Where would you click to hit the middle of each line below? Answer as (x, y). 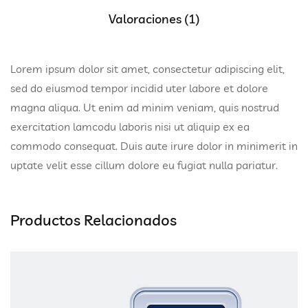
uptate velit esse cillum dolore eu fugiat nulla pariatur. (144, 165)
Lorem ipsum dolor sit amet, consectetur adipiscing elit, (147, 69)
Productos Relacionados (93, 220)
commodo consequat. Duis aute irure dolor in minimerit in (154, 146)
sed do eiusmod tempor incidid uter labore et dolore (139, 88)
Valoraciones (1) (154, 19)
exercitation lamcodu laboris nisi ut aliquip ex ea (130, 127)
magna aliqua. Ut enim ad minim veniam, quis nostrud (145, 108)
